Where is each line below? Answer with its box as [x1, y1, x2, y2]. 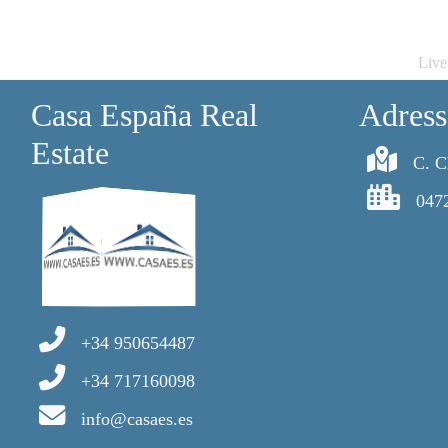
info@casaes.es [81, 409, 193, 429]
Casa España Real [31, 97, 258, 133]
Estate [31, 135, 109, 171]
